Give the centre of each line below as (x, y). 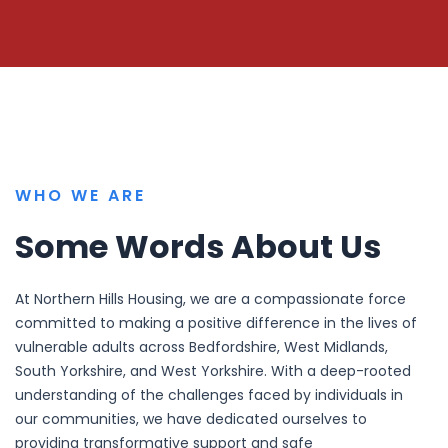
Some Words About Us (198, 246)
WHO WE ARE (80, 195)
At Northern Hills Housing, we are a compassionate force (210, 298)
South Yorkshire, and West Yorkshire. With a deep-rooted (213, 370)
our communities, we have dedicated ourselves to (191, 418)
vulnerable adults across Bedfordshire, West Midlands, (201, 346)
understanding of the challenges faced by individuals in (209, 394)
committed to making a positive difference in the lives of (216, 322)
